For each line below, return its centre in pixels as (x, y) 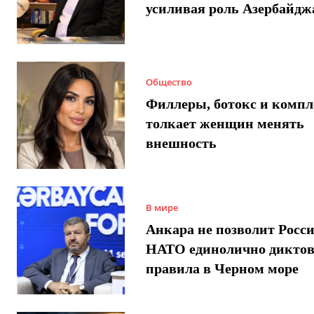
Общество (169, 82)
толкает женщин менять (225, 124)
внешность (181, 143)
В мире (162, 207)
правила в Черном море (222, 268)
